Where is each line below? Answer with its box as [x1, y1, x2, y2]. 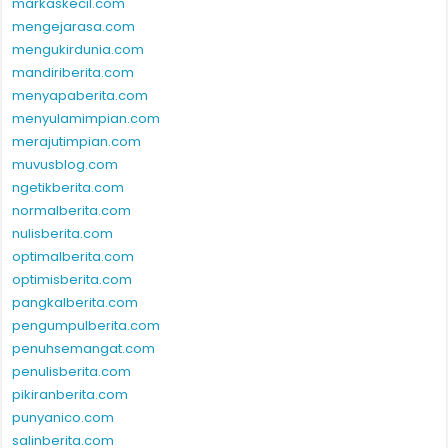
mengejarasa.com [12, 17, 136, 37]
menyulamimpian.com [12, 109, 161, 129]
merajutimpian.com [12, 132, 142, 152]
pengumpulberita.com [12, 316, 161, 336]
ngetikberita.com [12, 178, 125, 198]
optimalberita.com [12, 247, 135, 267]
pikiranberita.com [12, 385, 129, 405]
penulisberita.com [12, 362, 132, 382]
